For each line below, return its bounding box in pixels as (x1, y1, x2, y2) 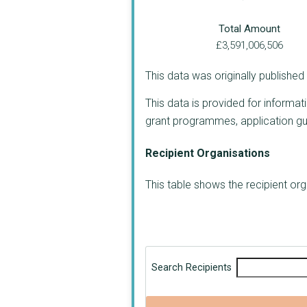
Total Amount (218, 22, 280, 35)
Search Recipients (151, 262, 232, 274)
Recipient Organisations (145, 147, 270, 160)
